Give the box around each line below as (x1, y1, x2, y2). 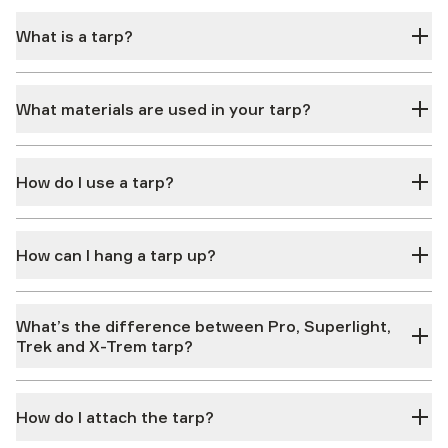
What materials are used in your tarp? (16, 99, 311, 119)
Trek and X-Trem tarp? (16, 336, 193, 356)
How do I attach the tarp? (16, 407, 214, 427)
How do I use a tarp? (16, 172, 174, 192)
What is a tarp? (16, 26, 133, 46)
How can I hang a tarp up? (16, 245, 216, 265)
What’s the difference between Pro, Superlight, (16, 316, 391, 336)
